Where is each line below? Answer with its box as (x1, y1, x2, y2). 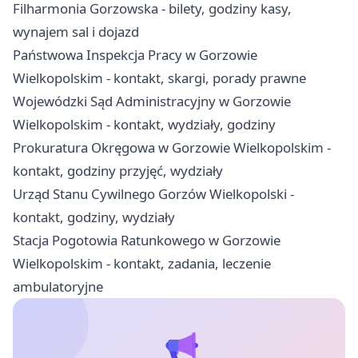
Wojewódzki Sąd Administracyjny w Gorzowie (13, 91, 291, 110)
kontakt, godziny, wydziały (13, 207, 175, 226)
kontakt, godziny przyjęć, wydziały (13, 161, 223, 180)
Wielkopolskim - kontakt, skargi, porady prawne (13, 68, 306, 87)
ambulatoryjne (13, 276, 103, 296)
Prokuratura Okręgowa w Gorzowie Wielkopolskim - (13, 137, 331, 157)
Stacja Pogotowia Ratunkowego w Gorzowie (13, 230, 280, 249)
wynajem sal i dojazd (13, 22, 139, 41)
